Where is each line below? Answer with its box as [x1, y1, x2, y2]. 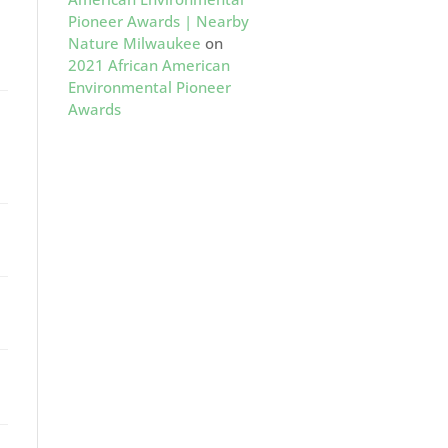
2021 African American [67, 55, 230, 75]
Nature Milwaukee [67, 33, 201, 53]
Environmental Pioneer [67, 77, 231, 97]
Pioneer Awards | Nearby [67, 11, 249, 31]
